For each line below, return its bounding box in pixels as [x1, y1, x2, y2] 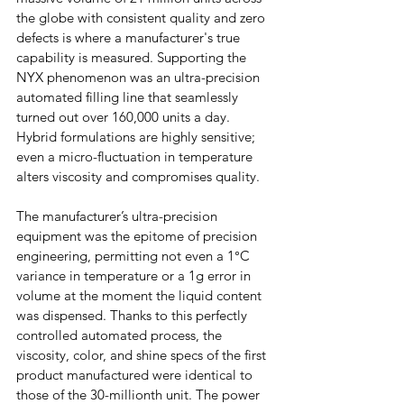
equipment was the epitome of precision [16, 227, 261, 244]
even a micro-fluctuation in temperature [16, 148, 256, 165]
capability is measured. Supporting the [16, 49, 250, 66]
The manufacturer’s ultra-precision [16, 207, 221, 225]
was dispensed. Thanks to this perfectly [16, 307, 251, 324]
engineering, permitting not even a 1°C [16, 247, 253, 264]
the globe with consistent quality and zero [16, 9, 269, 26]
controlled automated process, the [16, 326, 225, 344]
